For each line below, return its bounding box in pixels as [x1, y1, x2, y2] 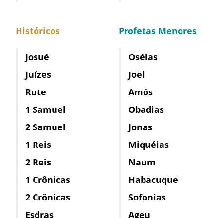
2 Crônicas [25, 191, 70, 203]
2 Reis [25, 156, 51, 168]
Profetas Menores [119, 24, 197, 36]
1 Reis [25, 138, 51, 150]
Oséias [128, 51, 158, 63]
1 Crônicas [25, 173, 70, 185]
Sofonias [128, 191, 166, 203]
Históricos [16, 24, 60, 36]
